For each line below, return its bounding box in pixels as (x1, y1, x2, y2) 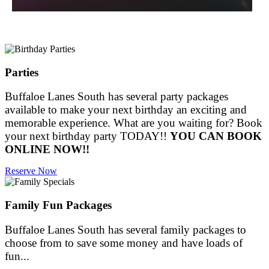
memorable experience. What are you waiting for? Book (5, 116, 262, 130)
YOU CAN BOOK (170, 130, 262, 143)
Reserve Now (5, 166, 57, 177)
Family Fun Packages (5, 199, 112, 212)
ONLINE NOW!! (5, 143, 89, 156)
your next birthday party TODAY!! (5, 130, 170, 143)
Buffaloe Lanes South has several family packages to (5, 223, 246, 236)
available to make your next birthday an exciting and (5, 103, 247, 116)
